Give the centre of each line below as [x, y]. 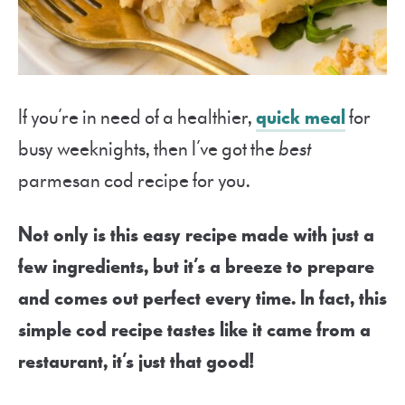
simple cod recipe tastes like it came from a [194, 330]
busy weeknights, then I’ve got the [148, 149]
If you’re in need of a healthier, [137, 118]
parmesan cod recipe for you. [134, 181]
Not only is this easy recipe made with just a [196, 235]
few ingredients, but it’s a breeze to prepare [196, 267]
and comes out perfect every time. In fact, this [202, 298]
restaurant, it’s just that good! [137, 362]
